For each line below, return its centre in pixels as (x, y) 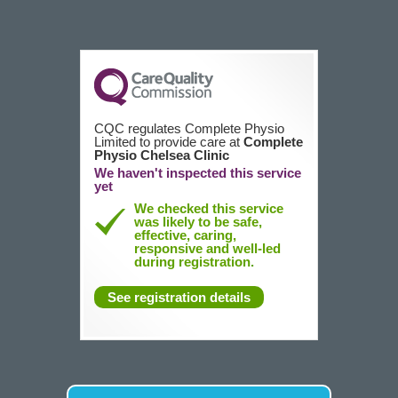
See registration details (179, 297)
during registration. (194, 262)
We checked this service (208, 208)
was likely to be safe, (198, 222)
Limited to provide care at (168, 142)
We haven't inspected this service (197, 173)
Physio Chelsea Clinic (161, 155)
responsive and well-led (207, 248)
